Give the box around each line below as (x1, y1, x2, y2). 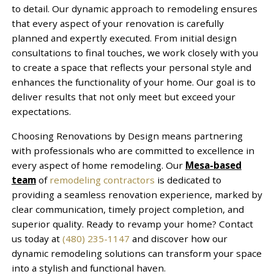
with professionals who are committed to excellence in (11, 144, 254, 157)
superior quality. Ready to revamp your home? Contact (11, 217, 253, 230)
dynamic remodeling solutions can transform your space (11, 246, 262, 259)
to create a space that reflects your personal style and (11, 61, 251, 73)
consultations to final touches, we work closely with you (11, 46, 258, 59)
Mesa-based (185, 158, 242, 171)
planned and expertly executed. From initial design (11, 31, 237, 44)
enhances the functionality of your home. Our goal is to (11, 75, 256, 88)
